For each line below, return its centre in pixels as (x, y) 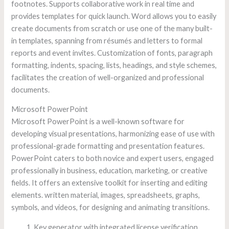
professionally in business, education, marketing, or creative (110, 171)
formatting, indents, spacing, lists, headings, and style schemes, (114, 65)
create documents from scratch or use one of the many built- (112, 28)
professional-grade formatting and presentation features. (108, 146)
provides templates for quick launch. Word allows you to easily (114, 16)
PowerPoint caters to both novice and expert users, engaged (113, 158)
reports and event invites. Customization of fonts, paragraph (112, 53)
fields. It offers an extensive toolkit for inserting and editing (110, 183)
